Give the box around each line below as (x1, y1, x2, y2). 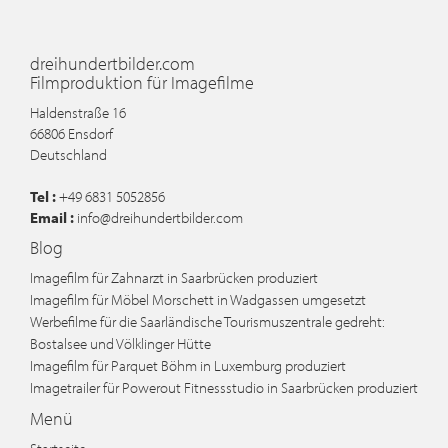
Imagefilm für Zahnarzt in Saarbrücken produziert (30, 268, 318, 287)
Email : (30, 208, 77, 227)
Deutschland (30, 145, 107, 164)
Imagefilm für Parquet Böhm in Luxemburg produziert (30, 356, 346, 375)
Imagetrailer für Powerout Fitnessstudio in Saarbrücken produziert (30, 378, 418, 397)
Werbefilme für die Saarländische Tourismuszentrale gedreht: (30, 312, 385, 331)
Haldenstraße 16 (30, 103, 126, 122)
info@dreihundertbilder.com (77, 208, 243, 227)
